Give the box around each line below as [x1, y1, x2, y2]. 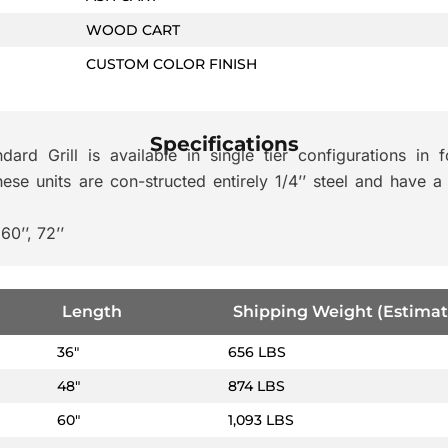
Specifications [149, 131, 299, 156]
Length [61, 301, 122, 321]
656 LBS [227, 342, 286, 361]
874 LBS [227, 376, 285, 395]
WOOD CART [86, 20, 180, 39]
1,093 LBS [227, 410, 294, 429]
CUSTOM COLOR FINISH [86, 54, 257, 73]
